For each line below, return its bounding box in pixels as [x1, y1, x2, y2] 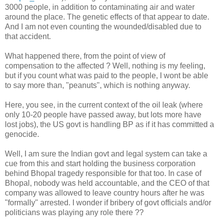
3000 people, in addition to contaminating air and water [5, 2, 195, 11]
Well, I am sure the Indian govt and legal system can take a [5, 149, 207, 158]
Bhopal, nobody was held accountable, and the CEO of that [5, 178, 209, 187]
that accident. [5, 32, 51, 41]
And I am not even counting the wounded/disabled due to [5, 22, 201, 31]
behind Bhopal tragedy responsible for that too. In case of [5, 169, 201, 177]
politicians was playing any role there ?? [5, 208, 144, 217]
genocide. [5, 130, 39, 138]
